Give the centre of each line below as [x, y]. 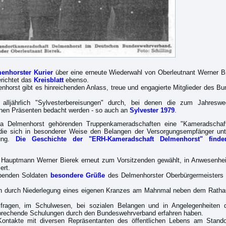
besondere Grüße [78, 175]
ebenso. [76, 80]
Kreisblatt [48, 80]
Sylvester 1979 [152, 110]
